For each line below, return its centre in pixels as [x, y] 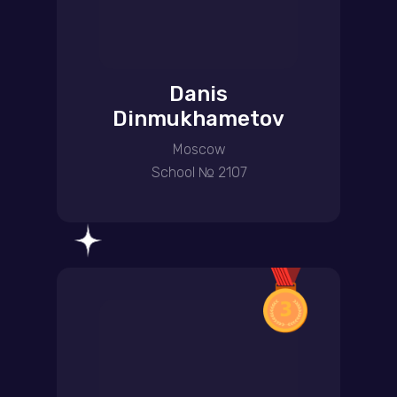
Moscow [199, 149]
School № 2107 [199, 172]
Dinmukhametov [198, 119]
